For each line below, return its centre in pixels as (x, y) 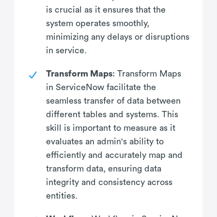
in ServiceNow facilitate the (101, 87)
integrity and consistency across (109, 182)
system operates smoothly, (98, 23)
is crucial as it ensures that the (106, 9)
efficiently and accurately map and (114, 155)
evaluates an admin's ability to (105, 141)
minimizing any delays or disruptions (118, 37)
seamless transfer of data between (113, 101)
